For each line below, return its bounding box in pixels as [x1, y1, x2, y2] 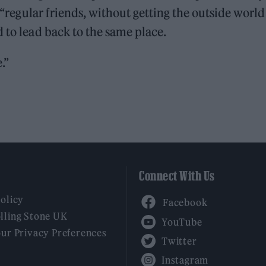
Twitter [161, 227, 197, 239]
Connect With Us [139, 169, 215, 183]
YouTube [161, 208, 202, 220]
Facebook [162, 187, 207, 199]
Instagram [161, 246, 208, 258]
